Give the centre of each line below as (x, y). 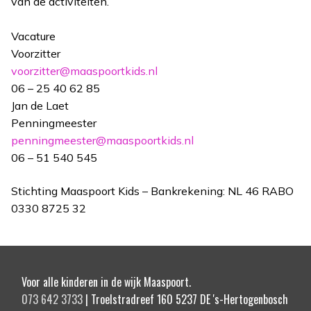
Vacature (33, 36)
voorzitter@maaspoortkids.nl (84, 70)
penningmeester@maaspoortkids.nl (102, 140)
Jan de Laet (40, 105)
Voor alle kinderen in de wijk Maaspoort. (106, 282)
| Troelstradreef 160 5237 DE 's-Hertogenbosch (185, 300)
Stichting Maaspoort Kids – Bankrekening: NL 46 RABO (152, 191)
